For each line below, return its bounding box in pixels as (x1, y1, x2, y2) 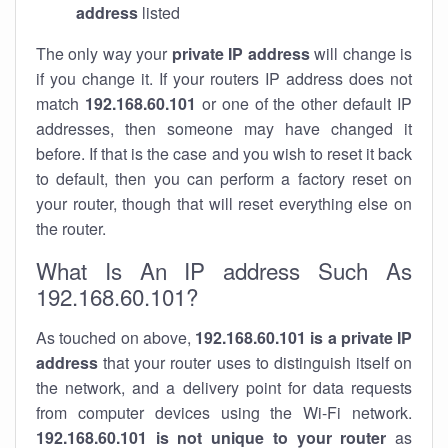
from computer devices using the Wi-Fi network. (36, 401, 412, 424)
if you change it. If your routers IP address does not (36, 67, 412, 90)
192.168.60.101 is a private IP (195, 326, 412, 349)
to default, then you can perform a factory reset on (36, 167, 412, 190)
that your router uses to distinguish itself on (98, 351, 412, 374)
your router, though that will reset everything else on (36, 192, 412, 215)
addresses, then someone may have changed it (36, 117, 412, 140)
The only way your (36, 42, 172, 65)
